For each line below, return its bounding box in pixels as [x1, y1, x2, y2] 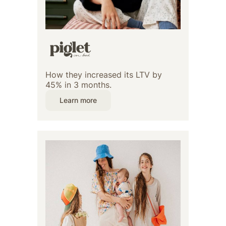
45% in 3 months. [45, 80, 111, 90]
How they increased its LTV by [45, 70, 162, 80]
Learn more [60, 96, 97, 105]
